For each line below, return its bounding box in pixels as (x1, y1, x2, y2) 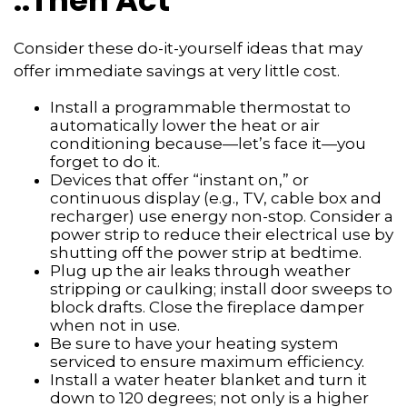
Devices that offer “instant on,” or (50, 171, 309, 189)
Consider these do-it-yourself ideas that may (14, 39, 362, 57)
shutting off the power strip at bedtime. (50, 243, 362, 262)
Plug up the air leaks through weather (50, 262, 351, 280)
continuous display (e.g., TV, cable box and (50, 189, 382, 207)
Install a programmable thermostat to (50, 98, 351, 116)
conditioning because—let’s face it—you (50, 134, 366, 153)
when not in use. (50, 316, 180, 334)
